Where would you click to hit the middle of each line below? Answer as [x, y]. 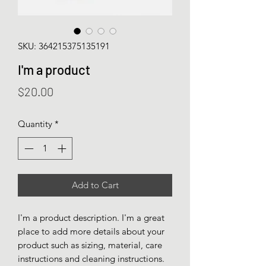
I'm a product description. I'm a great [91, 218]
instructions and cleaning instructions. [91, 259]
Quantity [35, 123]
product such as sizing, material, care [90, 245]
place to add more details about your [91, 232]
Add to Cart [95, 185]
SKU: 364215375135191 [64, 46]
